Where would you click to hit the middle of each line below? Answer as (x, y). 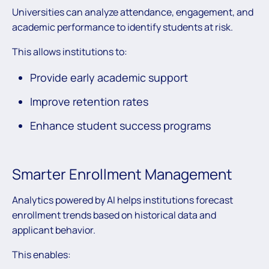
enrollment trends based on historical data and (114, 215)
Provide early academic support (109, 78)
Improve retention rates (89, 102)
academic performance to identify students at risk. (122, 27)
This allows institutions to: (70, 52)
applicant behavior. (54, 230)
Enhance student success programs (120, 126)
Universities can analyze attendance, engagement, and (133, 12)
